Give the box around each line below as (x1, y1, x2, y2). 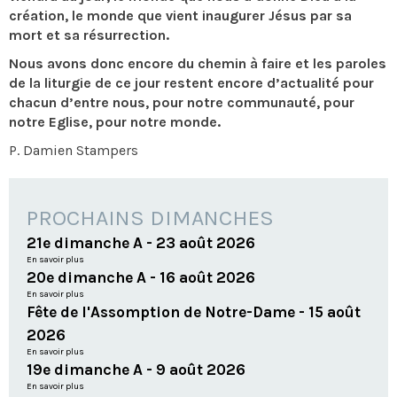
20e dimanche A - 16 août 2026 (27, 269, 255, 286)
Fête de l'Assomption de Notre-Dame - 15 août (27, 303, 361, 321)
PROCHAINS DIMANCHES (27, 205, 274, 230)
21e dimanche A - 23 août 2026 (27, 234, 255, 252)
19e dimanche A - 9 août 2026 (27, 361, 245, 378)
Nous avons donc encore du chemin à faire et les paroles (9, 55, 386, 72)
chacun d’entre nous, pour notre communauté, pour (9, 94, 354, 111)
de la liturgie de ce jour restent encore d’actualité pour (9, 74, 374, 91)
